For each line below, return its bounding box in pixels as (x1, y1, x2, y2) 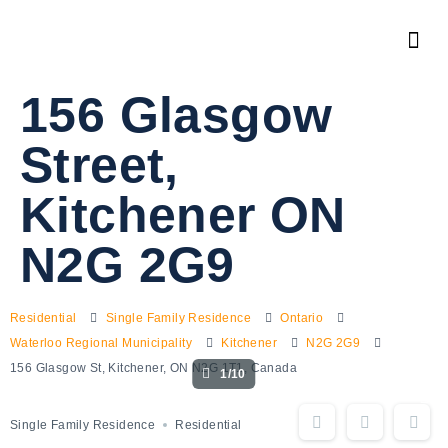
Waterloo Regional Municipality (10, 336, 192, 350)
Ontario (280, 311, 324, 325)
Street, (20, 137, 179, 193)
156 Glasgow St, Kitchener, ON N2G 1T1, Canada (10, 361, 297, 375)
